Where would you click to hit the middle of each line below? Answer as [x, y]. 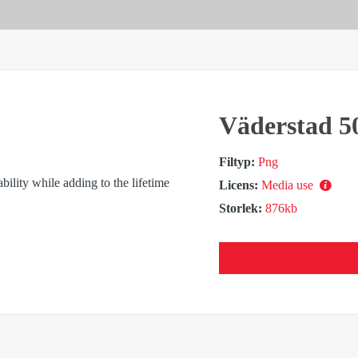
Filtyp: [237, 162]
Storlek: [241, 208]
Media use [289, 185]
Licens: [239, 185]
